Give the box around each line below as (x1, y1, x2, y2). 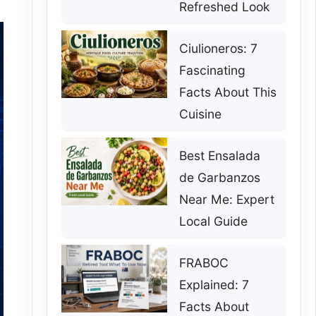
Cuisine (179, 106, 222, 121)
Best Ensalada (179, 147, 261, 163)
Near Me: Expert (179, 191, 275, 207)
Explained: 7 (179, 276, 250, 292)
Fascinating (179, 62, 246, 78)
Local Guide (179, 213, 248, 229)
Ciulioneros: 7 (179, 40, 258, 56)
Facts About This (179, 84, 277, 99)
